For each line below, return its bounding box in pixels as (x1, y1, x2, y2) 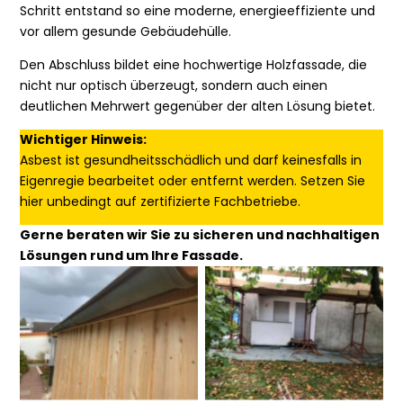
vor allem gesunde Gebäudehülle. (20, 22, 232, 41)
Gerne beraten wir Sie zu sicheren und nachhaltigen (20, 226, 381, 245)
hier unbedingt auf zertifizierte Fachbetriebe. (20, 193, 301, 211)
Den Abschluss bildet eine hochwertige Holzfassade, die (20, 56, 368, 75)
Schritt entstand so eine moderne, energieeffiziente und (20, 2, 376, 21)
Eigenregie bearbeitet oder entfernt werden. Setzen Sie (20, 172, 366, 191)
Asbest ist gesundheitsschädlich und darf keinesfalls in (20, 151, 363, 170)
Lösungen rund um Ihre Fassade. (20, 246, 244, 265)
